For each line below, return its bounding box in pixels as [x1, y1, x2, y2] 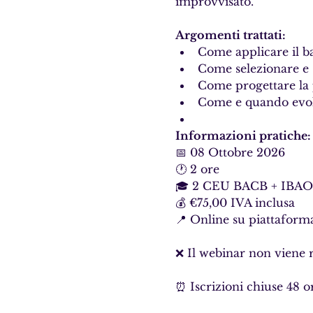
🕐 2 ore [175, 162, 223, 176]
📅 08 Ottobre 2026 [175, 145, 289, 159]
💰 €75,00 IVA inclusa [175, 196, 298, 210]
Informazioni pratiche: [175, 129, 311, 143]
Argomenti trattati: [175, 28, 286, 42]
